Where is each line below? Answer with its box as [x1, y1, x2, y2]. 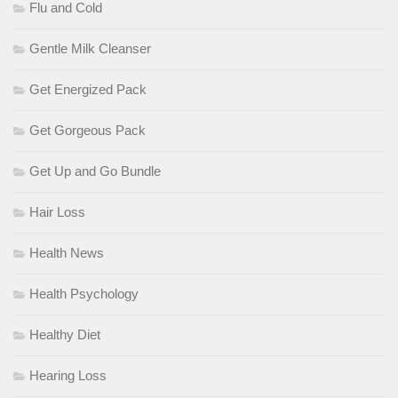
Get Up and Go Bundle [29, 163, 161, 179]
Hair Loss [29, 203, 85, 219]
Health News [29, 244, 104, 260]
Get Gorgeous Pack [29, 122, 146, 138]
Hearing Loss [29, 367, 107, 383]
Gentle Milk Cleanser [29, 40, 151, 56]
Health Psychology [29, 285, 139, 301]
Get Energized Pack [29, 81, 147, 97]
